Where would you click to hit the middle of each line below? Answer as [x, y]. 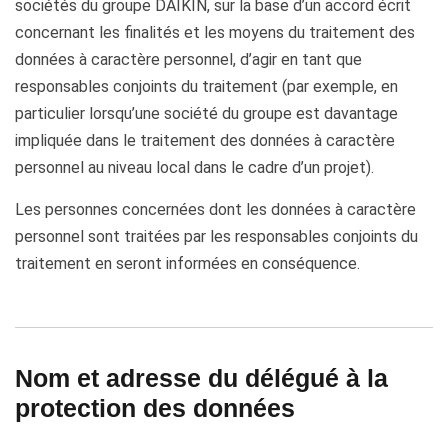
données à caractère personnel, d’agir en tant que [188, 59]
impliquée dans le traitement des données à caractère [205, 140]
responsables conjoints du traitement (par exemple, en [206, 86]
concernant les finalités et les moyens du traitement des [215, 32]
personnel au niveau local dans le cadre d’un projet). [194, 167]
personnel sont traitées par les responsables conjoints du [216, 236]
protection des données [155, 408]
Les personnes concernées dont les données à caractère [215, 209]
